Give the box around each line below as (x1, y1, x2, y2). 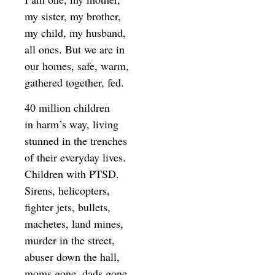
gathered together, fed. (25, 74, 124, 90)
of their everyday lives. (25, 150, 126, 165)
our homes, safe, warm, (25, 58, 129, 73)
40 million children (25, 100, 110, 115)
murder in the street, (25, 233, 115, 248)
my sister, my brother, (25, 8, 121, 23)
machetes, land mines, (25, 216, 123, 231)
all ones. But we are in (25, 41, 125, 56)
